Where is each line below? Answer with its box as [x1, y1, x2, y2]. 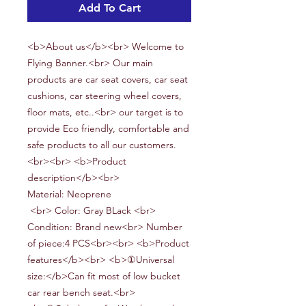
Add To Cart [78, 1, 141, 15]
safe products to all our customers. [27, 139, 176, 152]
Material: [27, 188, 64, 201]
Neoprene [67, 188, 111, 201]
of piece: [27, 237, 65, 250]
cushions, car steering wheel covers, [27, 89, 182, 102]
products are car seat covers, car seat [27, 73, 188, 86]
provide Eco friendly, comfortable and [27, 122, 189, 135]
